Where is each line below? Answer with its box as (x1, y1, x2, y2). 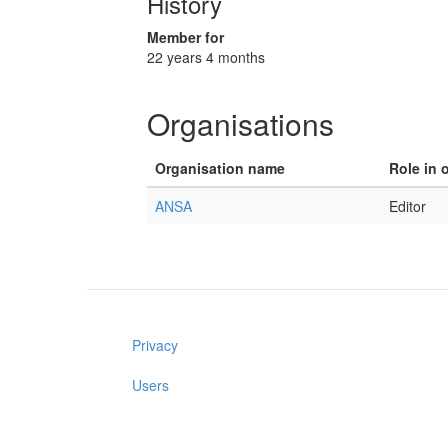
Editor (389, 196, 426, 216)
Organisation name (155, 158, 285, 178)
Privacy (132, 335, 178, 355)
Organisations (147, 102, 334, 145)
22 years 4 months (147, 47, 265, 67)
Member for (147, 27, 224, 47)
